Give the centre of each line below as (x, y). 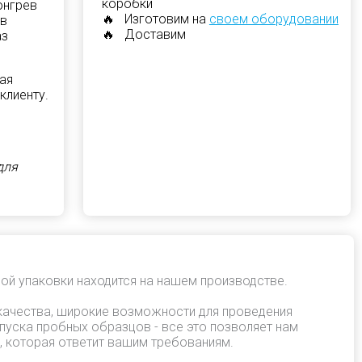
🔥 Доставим (143, 34)
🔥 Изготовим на (155, 19)
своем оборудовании (274, 19)
